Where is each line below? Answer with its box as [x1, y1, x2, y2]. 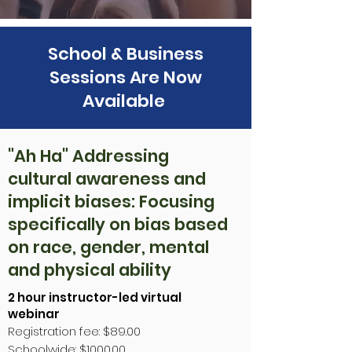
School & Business [48, 42, 203, 67]
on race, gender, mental [8, 236, 209, 259]
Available [82, 89, 169, 114]
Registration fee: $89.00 [8, 323, 141, 340]
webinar [8, 306, 60, 323]
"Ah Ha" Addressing [8, 145, 169, 168]
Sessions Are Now [49, 65, 202, 90]
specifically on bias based [8, 213, 228, 236]
